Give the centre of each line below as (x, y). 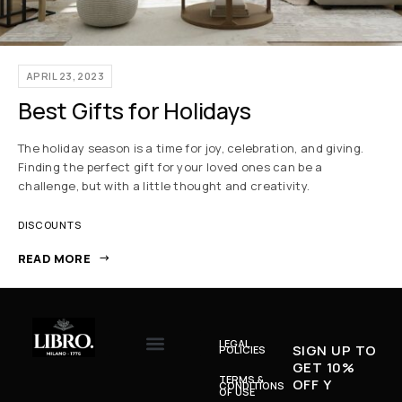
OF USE (237, 392)
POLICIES (243, 350)
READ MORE (54, 258)
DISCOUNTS (50, 224)
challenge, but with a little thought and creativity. (164, 185)
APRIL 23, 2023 (66, 75)
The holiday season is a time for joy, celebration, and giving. (191, 148)
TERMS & (242, 379)
